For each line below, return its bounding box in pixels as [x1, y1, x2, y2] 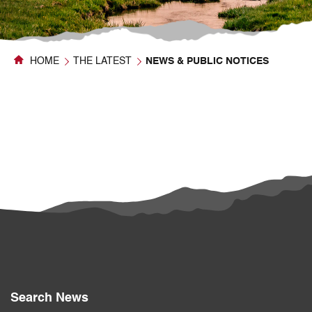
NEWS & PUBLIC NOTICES [146, 56, 270, 66]
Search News [10, 292, 88, 304]
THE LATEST [73, 56, 132, 66]
